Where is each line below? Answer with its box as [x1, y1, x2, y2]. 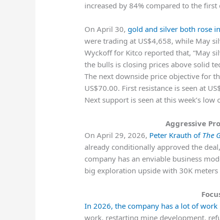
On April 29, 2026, [84, 130, 150, 140]
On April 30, [84, 24, 128, 34]
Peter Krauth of [149, 130, 203, 140]
